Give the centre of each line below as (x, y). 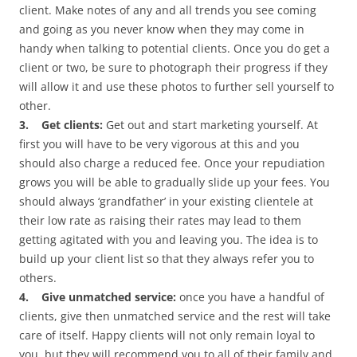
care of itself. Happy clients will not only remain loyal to (167, 335)
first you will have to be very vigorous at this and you (159, 144)
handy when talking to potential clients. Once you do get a (175, 49)
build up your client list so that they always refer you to (167, 259)
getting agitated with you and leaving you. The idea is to (169, 240)
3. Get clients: (63, 125)
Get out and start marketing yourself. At (212, 125)
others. (38, 278)
